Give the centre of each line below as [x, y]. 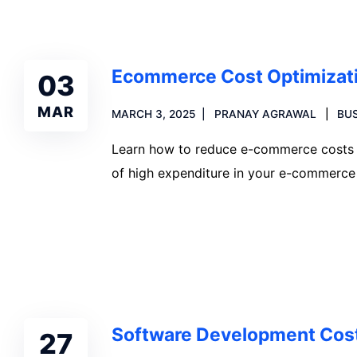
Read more [163, 228]
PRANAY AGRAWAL [265, 114]
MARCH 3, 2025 [154, 114]
